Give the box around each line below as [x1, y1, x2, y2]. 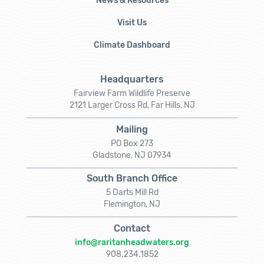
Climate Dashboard [94, 39, 170, 50]
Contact [114, 222, 150, 234]
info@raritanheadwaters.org [75, 237, 189, 247]
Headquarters [100, 73, 164, 85]
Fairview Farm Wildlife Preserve [74, 88, 190, 98]
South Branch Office [87, 172, 177, 184]
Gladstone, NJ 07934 [93, 150, 171, 160]
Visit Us [117, 17, 147, 28]
